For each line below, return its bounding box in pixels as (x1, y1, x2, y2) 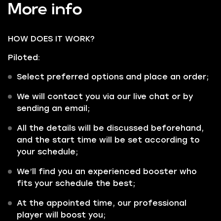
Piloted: (8, 53, 40, 62)
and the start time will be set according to (17, 135, 200, 145)
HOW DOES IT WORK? (8, 34, 95, 43)
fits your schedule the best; (17, 179, 135, 188)
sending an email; (17, 104, 90, 113)
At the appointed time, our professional (17, 198, 186, 208)
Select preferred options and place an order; (17, 72, 209, 81)
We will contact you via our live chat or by (17, 92, 193, 101)
